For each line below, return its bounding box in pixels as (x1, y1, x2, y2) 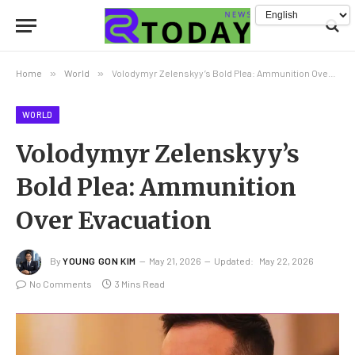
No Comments (29, 278, 92, 289)
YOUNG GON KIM (63, 255, 136, 267)
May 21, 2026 (148, 255, 201, 267)
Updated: (213, 255, 254, 267)
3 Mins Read (115, 278, 165, 289)
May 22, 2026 (258, 255, 314, 267)
